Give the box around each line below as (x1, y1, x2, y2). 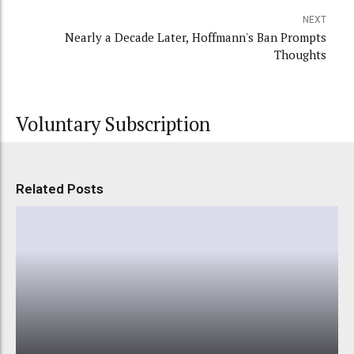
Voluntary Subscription (16, 111, 210, 137)
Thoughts (274, 46, 326, 62)
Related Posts (16, 181, 104, 198)
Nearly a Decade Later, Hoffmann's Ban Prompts (65, 28, 326, 45)
